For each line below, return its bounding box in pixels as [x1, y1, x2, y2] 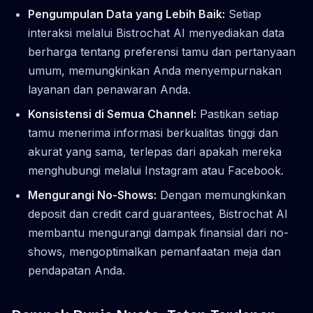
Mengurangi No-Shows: [28, 187, 156, 202]
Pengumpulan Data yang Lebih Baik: [28, 6, 225, 21]
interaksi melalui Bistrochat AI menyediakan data [28, 25, 284, 40]
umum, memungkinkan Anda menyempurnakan [28, 63, 282, 78]
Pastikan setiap [196, 106, 279, 121]
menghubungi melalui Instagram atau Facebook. [28, 163, 284, 177]
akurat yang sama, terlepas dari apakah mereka [28, 144, 282, 159]
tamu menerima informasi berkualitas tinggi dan [28, 125, 278, 140]
